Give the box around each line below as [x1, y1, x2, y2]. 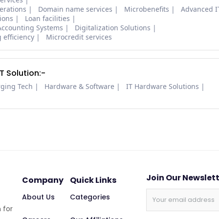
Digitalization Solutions [75, 23, 151, 33]
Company [22, 175, 64, 186]
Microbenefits [124, 4, 169, 14]
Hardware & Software [44, 82, 114, 91]
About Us [22, 192, 55, 202]
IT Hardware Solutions [126, 82, 199, 91]
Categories [69, 192, 110, 202]
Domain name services [38, 4, 112, 14]
